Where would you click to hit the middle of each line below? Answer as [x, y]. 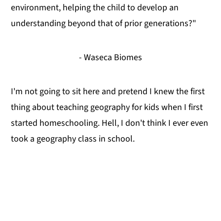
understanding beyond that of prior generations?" [104, 24]
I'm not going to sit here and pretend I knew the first [108, 92]
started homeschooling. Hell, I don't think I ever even [110, 123]
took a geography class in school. [73, 139]
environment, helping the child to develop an [95, 8]
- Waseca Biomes [110, 58]
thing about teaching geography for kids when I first [107, 108]
